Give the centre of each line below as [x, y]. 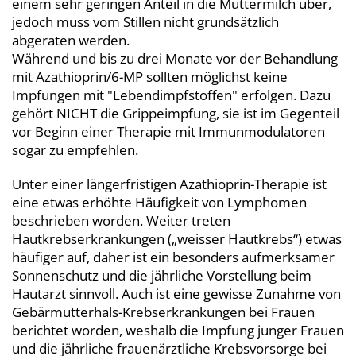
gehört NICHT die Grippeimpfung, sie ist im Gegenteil [176, 113]
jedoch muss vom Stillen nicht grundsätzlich [145, 21]
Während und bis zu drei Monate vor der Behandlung [175, 58]
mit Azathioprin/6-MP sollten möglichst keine [150, 76]
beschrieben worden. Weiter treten [121, 220]
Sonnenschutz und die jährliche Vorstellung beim [162, 275]
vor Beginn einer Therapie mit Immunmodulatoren [168, 131]
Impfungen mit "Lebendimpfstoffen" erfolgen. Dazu [171, 95]
